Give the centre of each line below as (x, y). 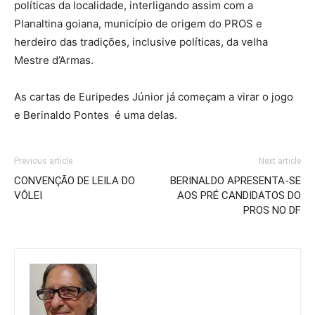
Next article (280, 161)
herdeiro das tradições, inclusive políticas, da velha (141, 42)
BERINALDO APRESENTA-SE (236, 181)
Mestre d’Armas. (54, 60)
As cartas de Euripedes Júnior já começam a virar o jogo (154, 97)
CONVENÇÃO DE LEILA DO (75, 181)
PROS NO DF (272, 210)
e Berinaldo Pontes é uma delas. (96, 115)
